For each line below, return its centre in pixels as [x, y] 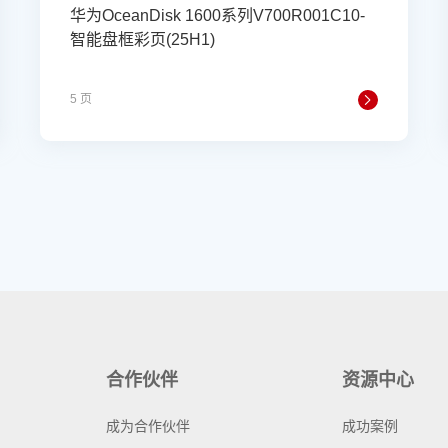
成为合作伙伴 [147, 426]
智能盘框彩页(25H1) [142, 39]
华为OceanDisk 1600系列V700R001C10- [217, 15]
